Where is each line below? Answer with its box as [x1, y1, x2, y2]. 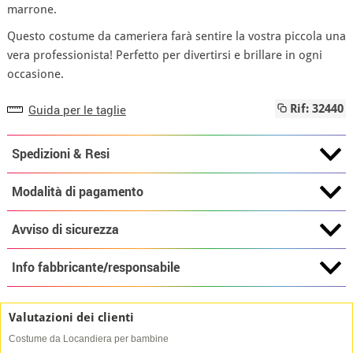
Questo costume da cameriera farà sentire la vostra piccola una [6, 29, 346, 43]
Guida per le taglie [28, 101, 126, 117]
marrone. [6, 2, 60, 17]
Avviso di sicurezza [11, 220, 119, 238]
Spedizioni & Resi [11, 144, 110, 162]
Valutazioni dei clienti [9, 310, 134, 325]
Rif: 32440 [287, 102, 344, 116]
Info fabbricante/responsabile [11, 258, 180, 276]
